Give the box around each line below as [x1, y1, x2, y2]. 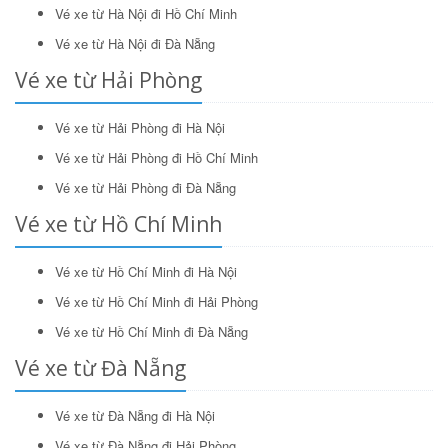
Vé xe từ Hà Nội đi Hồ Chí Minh [55, 3, 237, 23]
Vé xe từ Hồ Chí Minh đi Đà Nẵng [55, 321, 248, 341]
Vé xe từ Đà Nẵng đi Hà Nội [55, 405, 215, 425]
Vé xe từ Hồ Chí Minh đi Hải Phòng [55, 291, 258, 311]
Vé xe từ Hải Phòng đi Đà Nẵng [55, 177, 236, 197]
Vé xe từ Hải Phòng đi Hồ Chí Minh [55, 147, 258, 167]
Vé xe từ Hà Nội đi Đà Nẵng [55, 33, 215, 53]
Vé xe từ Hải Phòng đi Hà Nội [55, 117, 225, 137]
